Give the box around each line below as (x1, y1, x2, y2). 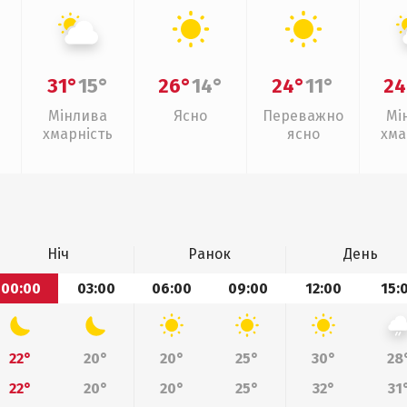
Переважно (263, 107, 343, 124)
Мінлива (48, 107, 107, 124)
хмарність (43, 125, 113, 143)
